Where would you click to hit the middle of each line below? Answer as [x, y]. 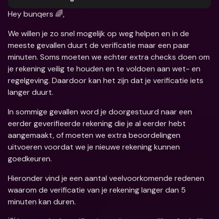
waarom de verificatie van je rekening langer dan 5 [97, 190]
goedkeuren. [30, 159]
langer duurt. [31, 92]
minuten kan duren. [42, 202]
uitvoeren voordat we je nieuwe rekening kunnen [94, 147]
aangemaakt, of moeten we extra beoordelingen [94, 135]
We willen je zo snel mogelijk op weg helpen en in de [99, 33]
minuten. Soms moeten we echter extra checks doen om [109, 57]
